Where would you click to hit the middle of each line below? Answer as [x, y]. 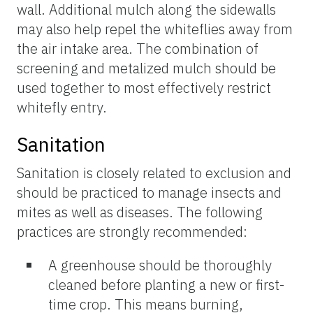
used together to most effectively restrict [144, 87]
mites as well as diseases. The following [140, 212]
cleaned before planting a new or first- [166, 284]
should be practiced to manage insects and [149, 192]
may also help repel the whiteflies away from [155, 29]
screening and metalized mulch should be [146, 68]
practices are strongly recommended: [132, 231]
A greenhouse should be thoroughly [160, 265]
